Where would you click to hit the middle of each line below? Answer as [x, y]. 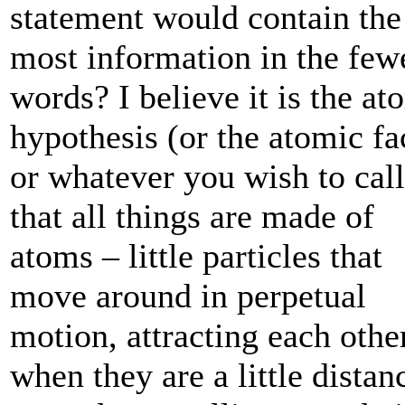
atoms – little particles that [196, 256]
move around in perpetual [188, 296]
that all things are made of [192, 217]
